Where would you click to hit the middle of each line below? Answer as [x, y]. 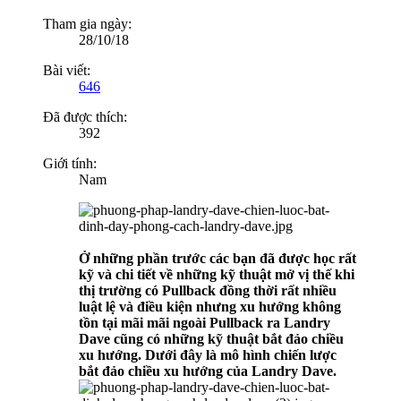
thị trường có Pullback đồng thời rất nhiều [208, 291]
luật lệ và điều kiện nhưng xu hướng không [210, 307]
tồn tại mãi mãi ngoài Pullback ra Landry [205, 323]
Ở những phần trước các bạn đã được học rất [218, 259]
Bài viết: [67, 71]
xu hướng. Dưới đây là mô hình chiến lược [208, 355]
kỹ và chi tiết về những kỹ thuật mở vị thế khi [217, 275]
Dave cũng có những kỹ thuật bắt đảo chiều [211, 339]
